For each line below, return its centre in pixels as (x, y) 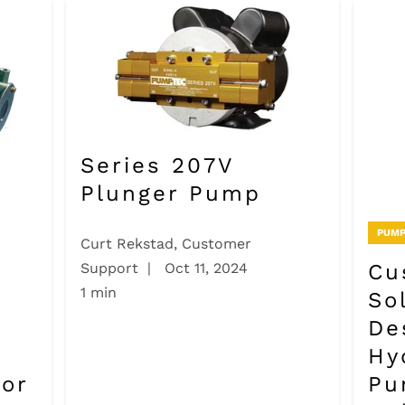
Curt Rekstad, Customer (165, 244)
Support (109, 268)
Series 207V (157, 165)
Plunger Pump (170, 193)
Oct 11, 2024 (203, 268)
